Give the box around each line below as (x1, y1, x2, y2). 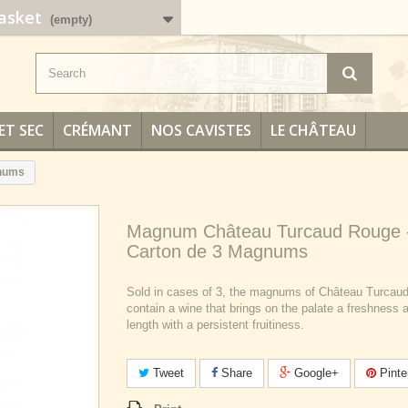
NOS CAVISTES (151, 120, 251, 140)
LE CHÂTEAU (270, 120, 356, 140)
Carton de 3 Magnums (127, 241, 308, 261)
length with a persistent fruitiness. (127, 318, 304, 331)
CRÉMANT (63, 120, 132, 140)
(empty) (49, 13, 92, 26)
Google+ (291, 366, 339, 380)
